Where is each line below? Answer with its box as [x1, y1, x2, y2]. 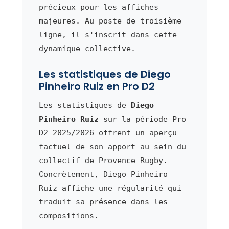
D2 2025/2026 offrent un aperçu [38, 128, 177, 138]
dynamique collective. [38, 43, 135, 53]
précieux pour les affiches [38, 2, 158, 12]
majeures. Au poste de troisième [38, 16, 181, 26]
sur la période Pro [98, 114, 186, 124]
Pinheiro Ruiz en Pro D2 [38, 79, 155, 94]
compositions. [38, 211, 99, 220]
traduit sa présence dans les [38, 197, 168, 207]
